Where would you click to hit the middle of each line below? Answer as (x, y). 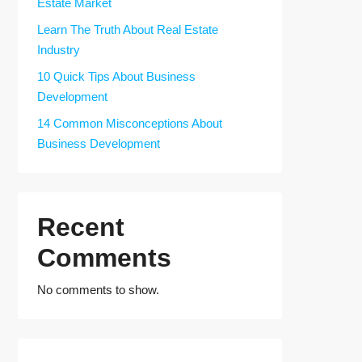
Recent (81, 227)
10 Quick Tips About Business (116, 76)
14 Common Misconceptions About (130, 123)
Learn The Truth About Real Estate (128, 29)
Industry (59, 50)
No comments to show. (98, 290)
